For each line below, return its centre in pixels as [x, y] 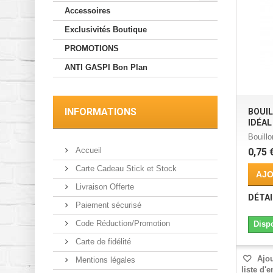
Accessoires [87, 11]
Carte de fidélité [102, 242]
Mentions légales [104, 260]
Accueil [87, 151]
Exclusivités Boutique [106, 30]
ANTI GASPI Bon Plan [106, 68]
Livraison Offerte [104, 187]
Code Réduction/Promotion [122, 224]
